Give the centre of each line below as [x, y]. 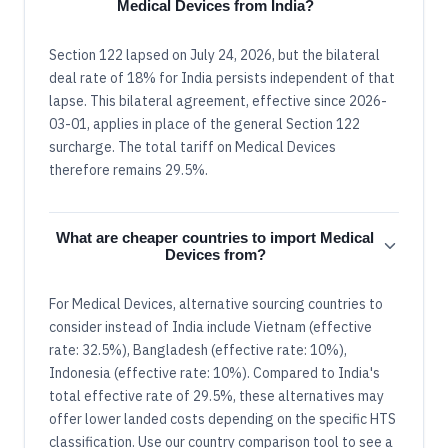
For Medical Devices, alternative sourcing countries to [216, 304]
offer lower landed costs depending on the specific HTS [222, 419]
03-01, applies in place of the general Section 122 [204, 124]
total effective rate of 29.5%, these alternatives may [216, 396]
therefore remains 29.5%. [128, 170]
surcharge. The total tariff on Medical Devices [192, 147]
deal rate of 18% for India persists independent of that [222, 78]
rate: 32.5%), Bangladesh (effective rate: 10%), [198, 350]
